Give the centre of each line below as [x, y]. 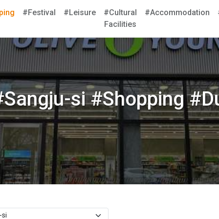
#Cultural [120, 12]
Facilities [120, 24]
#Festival [39, 12]
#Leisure [80, 12]
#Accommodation [177, 12]
